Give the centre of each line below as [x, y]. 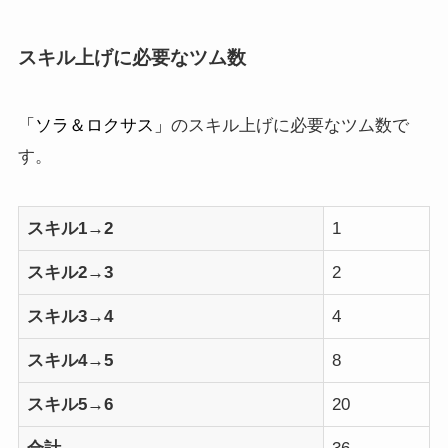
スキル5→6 [70, 404]
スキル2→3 [70, 272]
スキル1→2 [70, 228]
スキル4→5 [70, 360]
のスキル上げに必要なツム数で [289, 124]
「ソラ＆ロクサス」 [94, 124]
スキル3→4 [70, 316]
